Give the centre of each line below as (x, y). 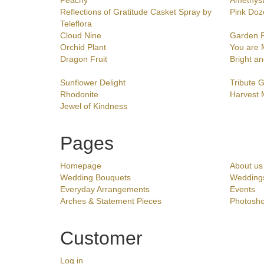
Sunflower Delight (93, 83)
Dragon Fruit (84, 59)
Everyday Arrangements (105, 189)
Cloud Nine (81, 36)
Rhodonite (79, 95)
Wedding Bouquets (95, 178)
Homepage (81, 166)
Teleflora (76, 24)
